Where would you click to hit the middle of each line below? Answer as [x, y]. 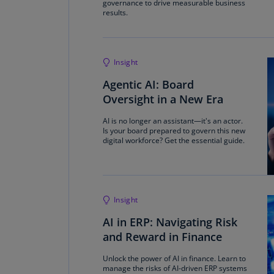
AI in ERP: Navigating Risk [170, 222]
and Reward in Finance [162, 237]
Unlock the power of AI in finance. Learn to [174, 258]
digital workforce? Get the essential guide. [174, 140]
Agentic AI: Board [148, 84]
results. [115, 13]
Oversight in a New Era [163, 99]
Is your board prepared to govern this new [174, 131]
